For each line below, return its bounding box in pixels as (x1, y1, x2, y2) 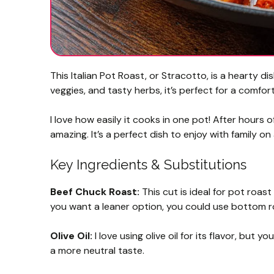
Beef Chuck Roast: (50, 185, 139, 198)
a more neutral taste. (50, 243, 144, 257)
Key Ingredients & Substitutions (50, 156, 246, 172)
